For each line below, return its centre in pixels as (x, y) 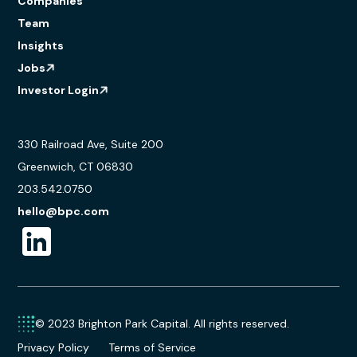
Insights (41, 45)
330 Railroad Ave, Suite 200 (91, 144)
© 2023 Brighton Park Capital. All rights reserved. (163, 324)
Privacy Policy (54, 347)
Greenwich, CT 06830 (76, 167)
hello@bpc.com (64, 211)
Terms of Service (153, 347)
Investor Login (59, 90)
